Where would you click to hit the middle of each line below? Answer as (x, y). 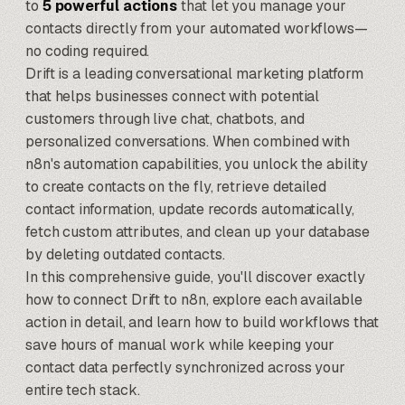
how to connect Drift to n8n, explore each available (194, 300)
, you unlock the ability (293, 164)
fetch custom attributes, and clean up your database (198, 232)
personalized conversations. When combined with (188, 141)
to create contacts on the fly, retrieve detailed (176, 187)
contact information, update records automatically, (190, 209)
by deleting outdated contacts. (125, 254)
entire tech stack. (83, 390)
